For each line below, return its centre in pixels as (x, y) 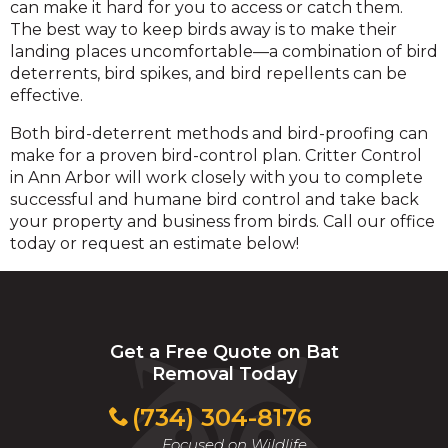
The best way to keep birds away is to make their (203, 29)
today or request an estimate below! (154, 243)
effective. (46, 95)
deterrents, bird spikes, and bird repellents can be (208, 73)
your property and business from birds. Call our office (222, 221)
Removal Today (224, 374)
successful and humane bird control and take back (214, 199)
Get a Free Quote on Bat (224, 352)
